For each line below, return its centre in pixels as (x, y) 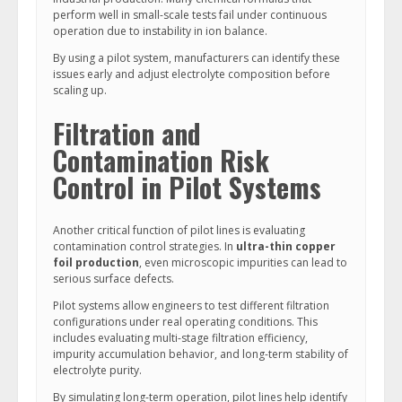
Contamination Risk (161, 160)
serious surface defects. (114, 279)
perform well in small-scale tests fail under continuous (190, 15)
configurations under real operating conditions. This (185, 322)
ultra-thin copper (286, 246)
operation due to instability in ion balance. (160, 31)
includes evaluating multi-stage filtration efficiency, (180, 338)
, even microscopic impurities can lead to (243, 262)
